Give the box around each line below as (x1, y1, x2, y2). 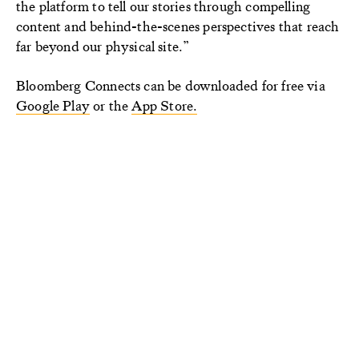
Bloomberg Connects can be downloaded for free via (16, 76, 325, 94)
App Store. (131, 96, 198, 114)
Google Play (16, 96, 90, 114)
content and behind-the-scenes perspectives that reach (16, 17, 340, 34)
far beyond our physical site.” (16, 37, 190, 54)
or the (89, 96, 132, 114)
